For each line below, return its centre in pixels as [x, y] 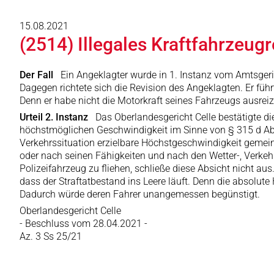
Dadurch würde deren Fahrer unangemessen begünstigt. [140, 194]
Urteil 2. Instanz [56, 117]
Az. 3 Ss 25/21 [51, 236]
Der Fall [39, 75]
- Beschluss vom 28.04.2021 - [83, 224]
